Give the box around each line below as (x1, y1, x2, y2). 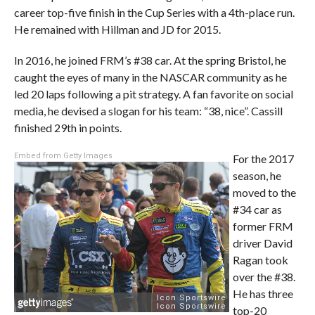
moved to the (232, 185, 296, 199)
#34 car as (232, 202, 282, 216)
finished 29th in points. (13, 120, 122, 134)
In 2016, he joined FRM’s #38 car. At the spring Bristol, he (13, 53, 286, 67)
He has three (232, 286, 293, 300)
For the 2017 (232, 151, 294, 165)
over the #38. (232, 269, 295, 283)
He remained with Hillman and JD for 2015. (13, 22, 221, 36)
